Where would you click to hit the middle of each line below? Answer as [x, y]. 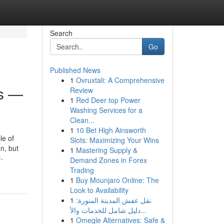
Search [61, 33]
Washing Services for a [106, 110]
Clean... [82, 120]
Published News [75, 70]
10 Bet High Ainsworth [111, 130]
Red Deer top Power [108, 100]
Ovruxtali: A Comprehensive [120, 80]
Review [81, 90]
